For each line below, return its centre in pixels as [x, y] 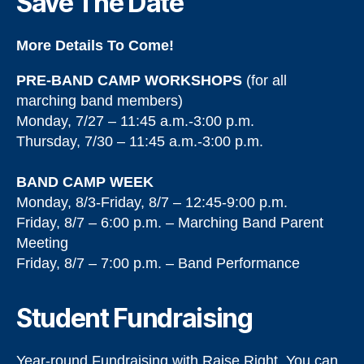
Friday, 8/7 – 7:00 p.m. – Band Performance [158, 263]
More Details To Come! [95, 45]
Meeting [42, 243]
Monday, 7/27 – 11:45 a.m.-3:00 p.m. [135, 121]
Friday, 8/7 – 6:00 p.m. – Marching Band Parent [170, 223]
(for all [266, 80]
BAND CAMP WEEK [85, 182]
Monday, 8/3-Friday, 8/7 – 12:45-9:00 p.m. [152, 202]
